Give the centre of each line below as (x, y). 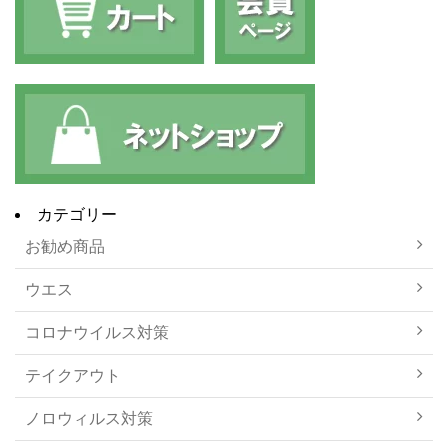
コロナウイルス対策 (97, 332)
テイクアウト (73, 375)
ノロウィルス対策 (89, 418)
